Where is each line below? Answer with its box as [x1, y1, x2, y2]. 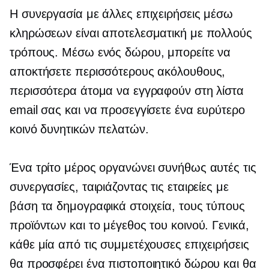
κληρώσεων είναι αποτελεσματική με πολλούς [10, 26, 252, 40]
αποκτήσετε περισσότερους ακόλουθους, [10, 65, 226, 79]
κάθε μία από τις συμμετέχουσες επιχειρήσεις [10, 238, 249, 252]
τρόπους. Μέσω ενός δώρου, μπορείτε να [10, 46, 231, 59]
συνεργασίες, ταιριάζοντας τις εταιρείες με [10, 180, 229, 194]
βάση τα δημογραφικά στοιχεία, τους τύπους [10, 199, 245, 213]
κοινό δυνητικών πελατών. [10, 122, 149, 136]
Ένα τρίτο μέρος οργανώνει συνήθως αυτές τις [10, 161, 256, 175]
